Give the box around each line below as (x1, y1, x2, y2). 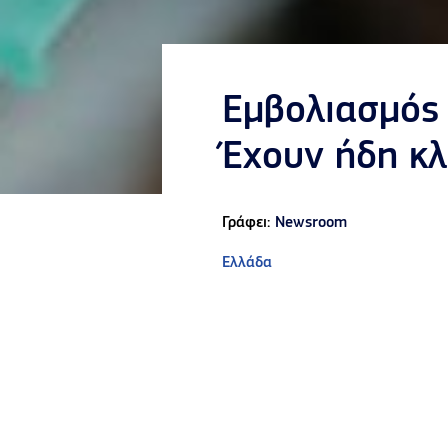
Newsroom (275, 214, 347, 231)
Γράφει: (222, 214, 275, 231)
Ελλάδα (222, 254, 272, 271)
